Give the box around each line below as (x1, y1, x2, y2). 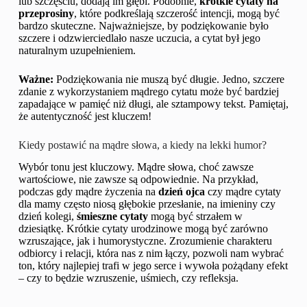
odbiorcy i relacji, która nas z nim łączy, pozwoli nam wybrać (18, 247, 284, 260)
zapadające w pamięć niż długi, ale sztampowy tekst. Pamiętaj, (18, 97, 288, 110)
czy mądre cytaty (204, 186, 281, 198)
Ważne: (18, 73, 53, 85)
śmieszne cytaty (76, 210, 148, 223)
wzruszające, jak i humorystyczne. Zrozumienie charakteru (18, 235, 272, 247)
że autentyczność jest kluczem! (18, 110, 151, 122)
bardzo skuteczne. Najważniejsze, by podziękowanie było (18, 19, 269, 32)
